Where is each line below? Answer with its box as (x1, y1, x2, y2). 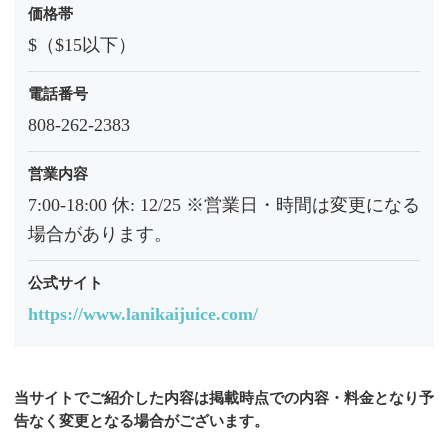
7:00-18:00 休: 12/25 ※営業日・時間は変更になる (28, 195, 420, 216)
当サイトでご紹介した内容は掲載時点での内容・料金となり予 (14, 389, 434, 406)
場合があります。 (28, 224, 172, 245)
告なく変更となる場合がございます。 (14, 412, 269, 429)
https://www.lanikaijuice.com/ (28, 304, 258, 325)
